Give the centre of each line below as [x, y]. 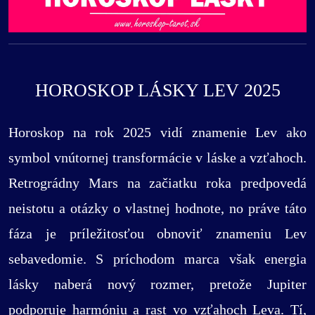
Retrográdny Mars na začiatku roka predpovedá [157, 182]
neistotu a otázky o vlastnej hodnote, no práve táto [157, 208]
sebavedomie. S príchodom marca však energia [157, 258]
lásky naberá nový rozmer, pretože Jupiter [157, 284]
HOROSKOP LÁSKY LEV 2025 [157, 91]
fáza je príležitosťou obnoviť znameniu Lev [157, 233]
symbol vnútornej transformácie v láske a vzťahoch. [157, 157]
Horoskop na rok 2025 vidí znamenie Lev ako [157, 132]
